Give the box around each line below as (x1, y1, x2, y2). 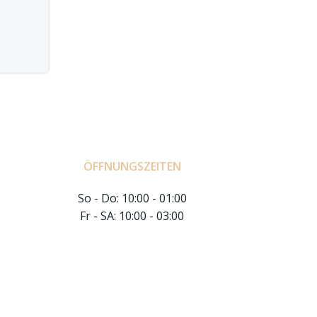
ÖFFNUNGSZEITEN (83, 158, 181, 174)
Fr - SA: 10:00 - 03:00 (80, 208, 185, 224)
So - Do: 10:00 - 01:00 (77, 190, 187, 206)
